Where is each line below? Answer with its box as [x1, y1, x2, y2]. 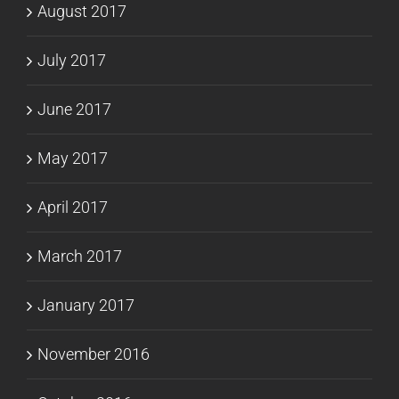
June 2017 [37, 99, 111, 118]
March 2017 [37, 246, 122, 265]
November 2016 [37, 344, 150, 363]
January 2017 [37, 295, 134, 314]
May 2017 [37, 148, 108, 167]
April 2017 [37, 197, 108, 216]
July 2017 [37, 50, 106, 69]
